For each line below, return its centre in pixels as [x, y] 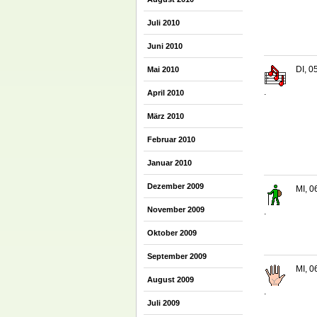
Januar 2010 [169, 163]
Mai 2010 [163, 69]
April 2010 [166, 93]
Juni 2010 [165, 46]
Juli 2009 [163, 303]
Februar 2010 [171, 139]
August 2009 [171, 279]
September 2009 [177, 256]
